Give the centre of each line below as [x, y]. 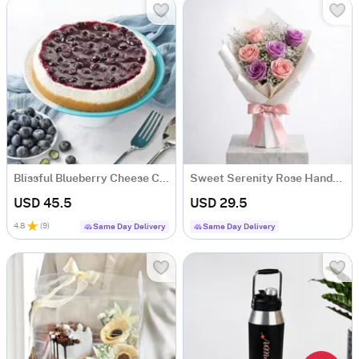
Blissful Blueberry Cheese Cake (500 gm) [164, 179]
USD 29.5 [219, 204]
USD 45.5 [43, 204]
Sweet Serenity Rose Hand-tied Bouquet [337, 179]
